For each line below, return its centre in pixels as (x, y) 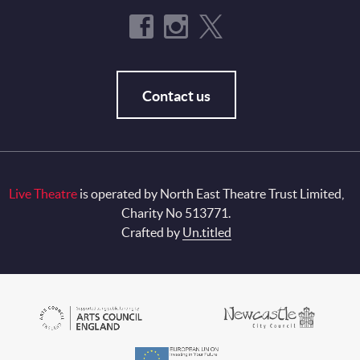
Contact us (176, 96)
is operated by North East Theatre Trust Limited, (210, 194)
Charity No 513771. (176, 213)
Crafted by (151, 233)
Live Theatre (43, 194)
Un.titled (207, 233)
